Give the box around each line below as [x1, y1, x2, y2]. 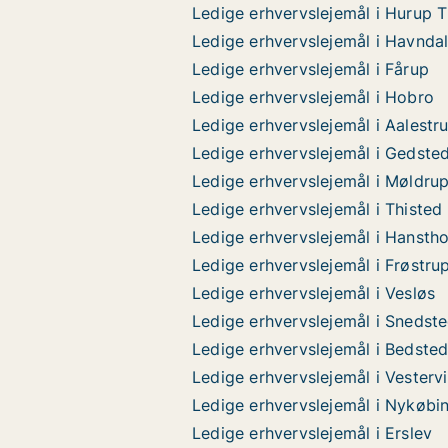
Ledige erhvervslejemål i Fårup [192, 59, 429, 79]
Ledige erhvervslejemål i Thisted [192, 199, 443, 219]
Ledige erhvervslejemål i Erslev [192, 423, 433, 443]
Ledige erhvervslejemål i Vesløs [192, 283, 436, 303]
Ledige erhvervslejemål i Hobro [192, 87, 434, 107]
